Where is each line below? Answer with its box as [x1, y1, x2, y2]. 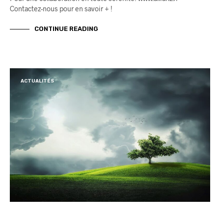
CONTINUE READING [34, 25, 98, 32]
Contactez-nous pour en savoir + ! [10, 4, 112, 13]
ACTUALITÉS [21, 78, 54, 84]
